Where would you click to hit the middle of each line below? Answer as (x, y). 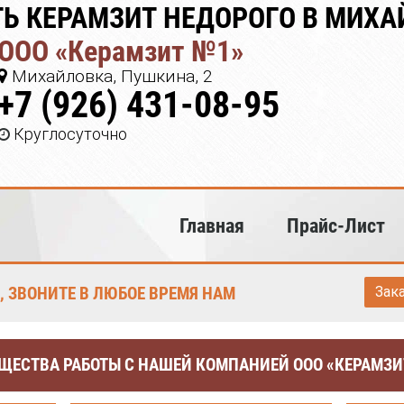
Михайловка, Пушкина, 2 (110, 76)
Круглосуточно (71, 134)
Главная (211, 225)
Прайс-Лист (335, 225)
